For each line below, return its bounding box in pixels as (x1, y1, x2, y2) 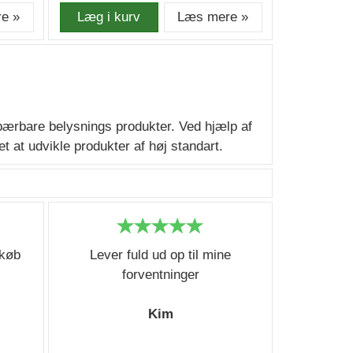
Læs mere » (177, 9, 249, 24)
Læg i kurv (77, 9, 141, 24)
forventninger (121, 267, 199, 282)
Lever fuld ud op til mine (90, 247, 231, 262)
